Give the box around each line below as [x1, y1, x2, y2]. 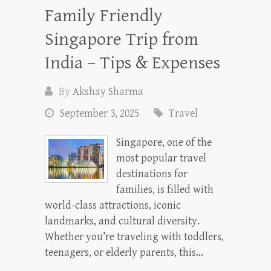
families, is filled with [116, 183, 214, 196]
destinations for [116, 168, 188, 180]
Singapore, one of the [116, 136, 212, 149]
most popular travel [116, 152, 206, 165]
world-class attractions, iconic [45, 199, 181, 212]
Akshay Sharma [73, 85, 143, 98]
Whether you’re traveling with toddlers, [45, 230, 224, 243]
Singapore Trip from [45, 29, 198, 50]
